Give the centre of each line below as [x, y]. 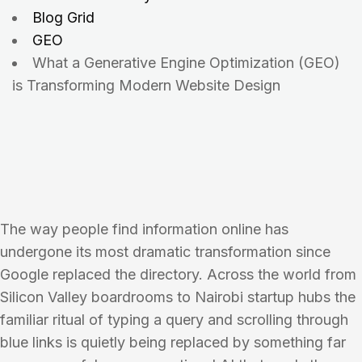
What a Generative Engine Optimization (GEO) [186, 63]
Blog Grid [63, 17]
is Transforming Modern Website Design [146, 85]
